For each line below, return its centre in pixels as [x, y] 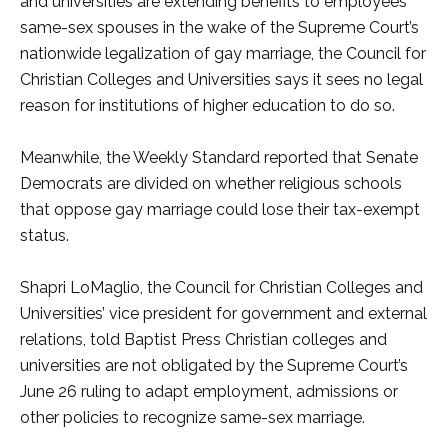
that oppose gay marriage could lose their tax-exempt [220, 209]
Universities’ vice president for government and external [223, 313]
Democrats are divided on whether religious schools [211, 183]
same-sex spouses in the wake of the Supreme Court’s [219, 27]
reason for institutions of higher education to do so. [207, 105]
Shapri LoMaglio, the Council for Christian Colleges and [221, 287]
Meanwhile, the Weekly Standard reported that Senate [219, 157]
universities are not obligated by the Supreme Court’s [214, 365]
